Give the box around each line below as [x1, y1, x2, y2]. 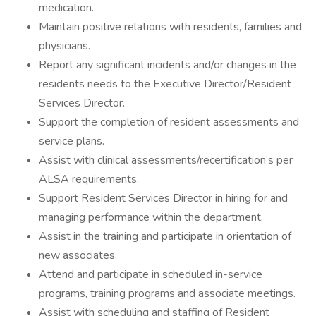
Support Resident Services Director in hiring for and [39, 190, 288, 206]
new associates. [39, 248, 117, 263]
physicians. [39, 38, 90, 54]
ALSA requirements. [39, 171, 139, 187]
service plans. [39, 133, 104, 149]
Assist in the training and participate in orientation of [39, 229, 291, 244]
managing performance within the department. [39, 209, 263, 225]
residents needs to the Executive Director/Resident [39, 76, 291, 92]
